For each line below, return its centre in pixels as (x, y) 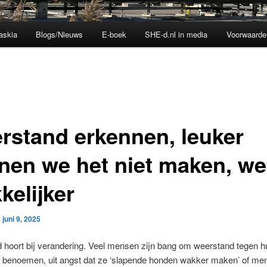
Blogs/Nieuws (60, 35)
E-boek (114, 35)
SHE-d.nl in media (176, 35)
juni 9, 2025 (21, 218)
